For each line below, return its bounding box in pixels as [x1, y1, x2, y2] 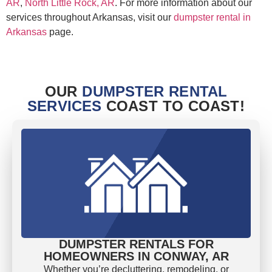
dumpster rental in [174, 12, 251, 22]
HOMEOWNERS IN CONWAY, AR [43, 250, 229, 263]
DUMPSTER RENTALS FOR [58, 237, 214, 251]
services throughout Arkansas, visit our [6, 12, 174, 22]
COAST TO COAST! [101, 97, 245, 114]
